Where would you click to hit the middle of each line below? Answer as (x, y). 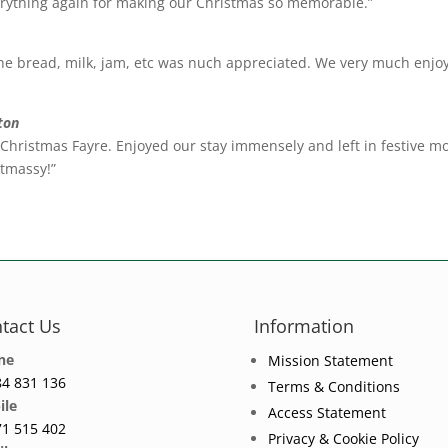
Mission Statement (330, 360)
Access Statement (326, 412)
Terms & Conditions (333, 386)
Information (303, 326)
